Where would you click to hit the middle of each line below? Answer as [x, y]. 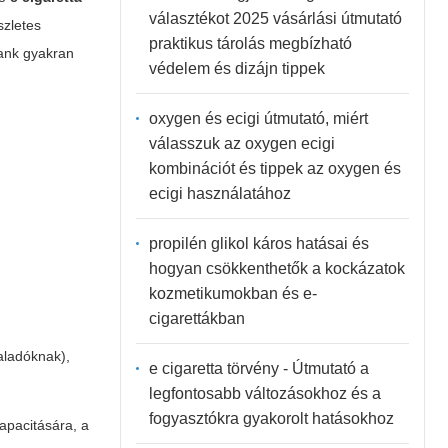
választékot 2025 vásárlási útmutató [275, 18]
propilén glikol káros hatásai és [258, 243]
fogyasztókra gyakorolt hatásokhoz [271, 418]
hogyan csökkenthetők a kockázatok [276, 268]
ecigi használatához [219, 193]
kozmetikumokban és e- [232, 293]
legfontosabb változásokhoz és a [264, 393]
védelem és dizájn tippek [236, 68]
